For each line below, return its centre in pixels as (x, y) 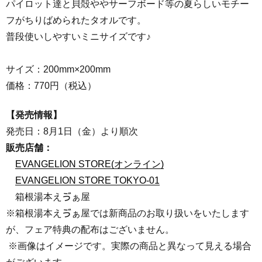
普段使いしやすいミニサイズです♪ (78, 37)
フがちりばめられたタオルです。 (76, 20)
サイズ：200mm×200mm (58, 70)
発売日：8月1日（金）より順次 (72, 132)
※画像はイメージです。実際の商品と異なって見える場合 (129, 246)
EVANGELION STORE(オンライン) (89, 164)
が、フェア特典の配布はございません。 (90, 230)
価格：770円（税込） (51, 86)
